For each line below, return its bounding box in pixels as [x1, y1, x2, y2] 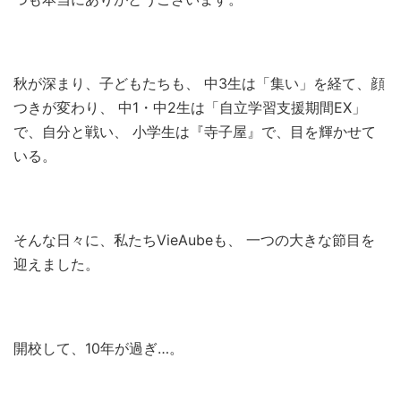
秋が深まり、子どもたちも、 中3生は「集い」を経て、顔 [13, 73, 385, 92]
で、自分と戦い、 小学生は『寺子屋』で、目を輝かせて [13, 122, 376, 141]
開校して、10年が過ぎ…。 [13, 338, 183, 357]
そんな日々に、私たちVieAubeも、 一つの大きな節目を [13, 230, 375, 249]
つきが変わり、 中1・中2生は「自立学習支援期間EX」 [13, 98, 366, 116]
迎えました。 [13, 254, 99, 273]
